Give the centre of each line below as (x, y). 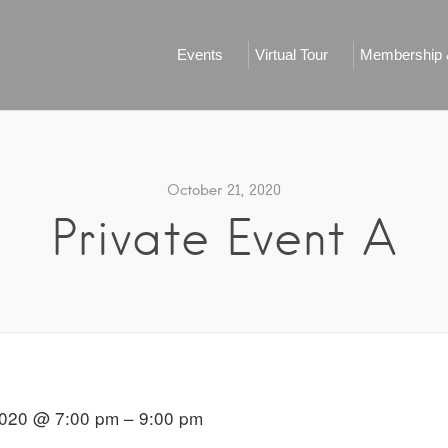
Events (200, 54)
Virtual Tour (291, 54)
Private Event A (224, 238)
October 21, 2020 (224, 190)
